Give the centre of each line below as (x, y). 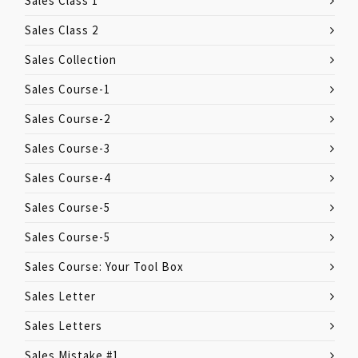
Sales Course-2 (68, 118)
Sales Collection (71, 59)
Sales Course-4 (68, 177)
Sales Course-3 (68, 148)
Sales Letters (64, 325)
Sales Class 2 (62, 30)
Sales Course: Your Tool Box (104, 266)
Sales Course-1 (68, 89)
